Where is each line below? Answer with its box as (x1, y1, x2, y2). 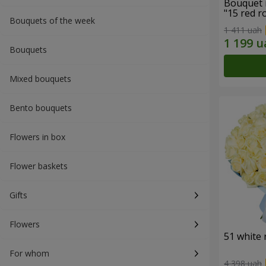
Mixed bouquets (9, 73, 71, 84)
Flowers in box (9, 131, 65, 142)
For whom (9, 248, 49, 259)
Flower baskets (9, 160, 68, 172)
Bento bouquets (9, 102, 72, 113)
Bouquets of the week (9, 15, 95, 26)
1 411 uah (224, 24, 262, 36)
